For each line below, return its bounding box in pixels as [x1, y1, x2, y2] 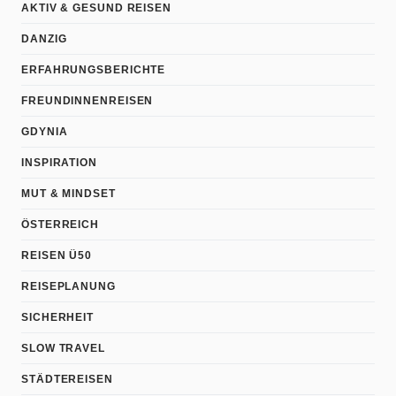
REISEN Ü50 [21, 249, 92, 262]
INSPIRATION [21, 156, 97, 169]
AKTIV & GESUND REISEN [21, 2, 171, 14]
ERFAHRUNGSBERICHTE [21, 64, 166, 76]
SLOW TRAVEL [21, 342, 105, 354]
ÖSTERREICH [21, 218, 99, 231]
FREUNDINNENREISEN [21, 95, 154, 107]
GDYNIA [21, 126, 68, 138]
